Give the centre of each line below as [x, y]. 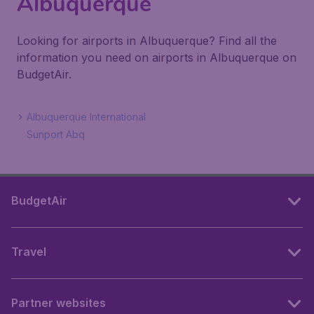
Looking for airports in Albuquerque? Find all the [147, 41]
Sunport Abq [56, 134]
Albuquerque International [86, 117]
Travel [29, 252]
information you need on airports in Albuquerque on [157, 57]
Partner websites [59, 303]
